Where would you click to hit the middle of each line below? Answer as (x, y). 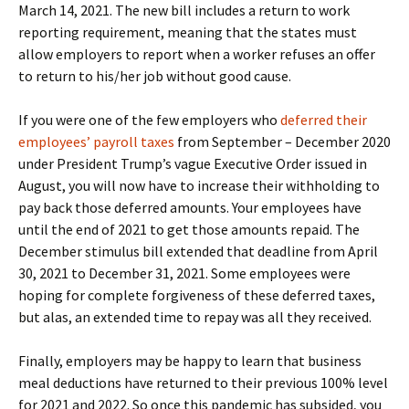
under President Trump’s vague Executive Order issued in (193, 164)
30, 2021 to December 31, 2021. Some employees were (184, 273)
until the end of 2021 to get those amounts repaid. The (189, 230)
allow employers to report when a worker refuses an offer (197, 54)
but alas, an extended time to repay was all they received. (195, 317)
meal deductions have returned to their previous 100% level (203, 383)
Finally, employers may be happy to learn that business (190, 361)
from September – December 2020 (283, 142)
